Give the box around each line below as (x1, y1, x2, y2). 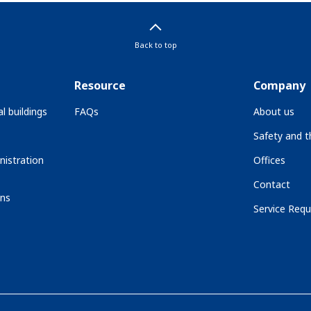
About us (253, 105, 294, 118)
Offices (253, 153, 285, 167)
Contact (253, 178, 290, 191)
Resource (74, 78, 126, 93)
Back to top (134, 40, 177, 50)
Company (253, 78, 305, 93)
